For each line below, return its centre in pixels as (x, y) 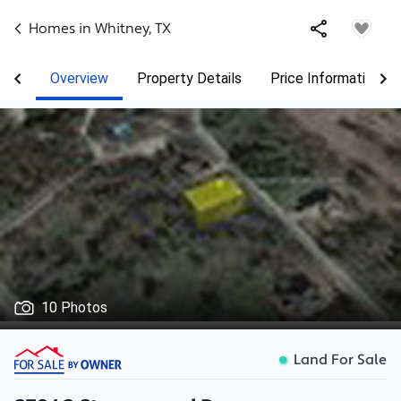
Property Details (189, 78)
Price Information (325, 78)
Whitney (122, 29)
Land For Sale (340, 359)
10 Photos (74, 307)
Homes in (62, 29)
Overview (79, 78)
